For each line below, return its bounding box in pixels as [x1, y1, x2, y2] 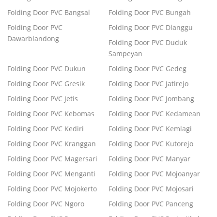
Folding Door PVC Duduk [108, 38, 187, 47]
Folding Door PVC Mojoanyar [108, 169, 200, 179]
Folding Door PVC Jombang [108, 94, 194, 104]
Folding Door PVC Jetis [7, 94, 78, 104]
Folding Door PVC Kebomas [7, 109, 94, 119]
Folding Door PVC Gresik [7, 79, 85, 89]
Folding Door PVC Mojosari [108, 184, 194, 194]
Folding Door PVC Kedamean [108, 109, 201, 119]
